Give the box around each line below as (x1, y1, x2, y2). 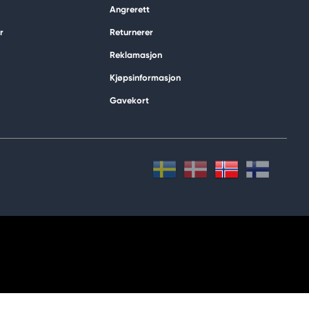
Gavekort (109, 95, 149, 106)
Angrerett (109, 4, 150, 15)
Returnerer (109, 27, 153, 38)
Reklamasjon (109, 50, 162, 61)
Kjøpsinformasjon (109, 72, 181, 83)
